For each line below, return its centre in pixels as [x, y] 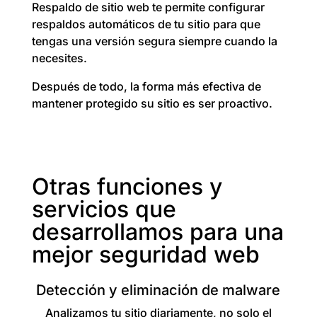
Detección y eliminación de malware [158, 290]
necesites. [59, 58]
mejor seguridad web [145, 254]
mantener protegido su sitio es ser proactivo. [152, 103]
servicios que [104, 209]
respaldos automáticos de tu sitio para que [146, 24]
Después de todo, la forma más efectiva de [146, 86]
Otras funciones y [127, 186]
